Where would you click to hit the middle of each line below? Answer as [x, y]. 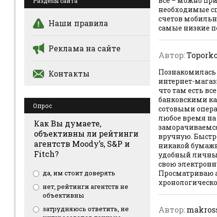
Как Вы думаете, [68, 123]
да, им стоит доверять [79, 173]
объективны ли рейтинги [86, 133]
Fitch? [46, 154]
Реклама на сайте [85, 48]
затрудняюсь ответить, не [86, 209]
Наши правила [78, 23]
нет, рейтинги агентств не [85, 186]
